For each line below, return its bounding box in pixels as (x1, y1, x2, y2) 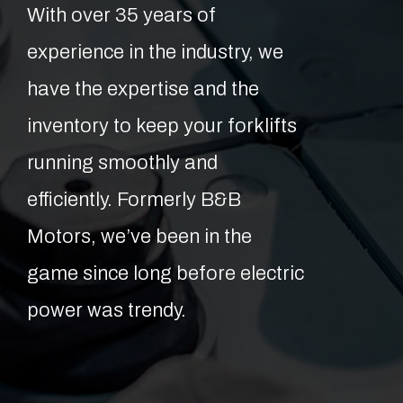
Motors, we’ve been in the (27, 226, 252, 248)
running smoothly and (27, 152, 218, 175)
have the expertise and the (27, 78, 259, 101)
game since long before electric (27, 263, 304, 285)
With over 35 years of (27, 4, 216, 27)
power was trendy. (27, 300, 186, 322)
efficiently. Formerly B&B (27, 189, 241, 211)
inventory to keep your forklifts (27, 115, 297, 138)
